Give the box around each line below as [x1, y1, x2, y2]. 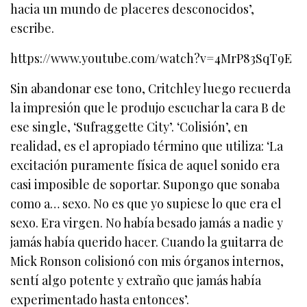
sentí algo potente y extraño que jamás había [10, 272, 262, 289]
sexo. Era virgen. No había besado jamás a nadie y [10, 214, 284, 232]
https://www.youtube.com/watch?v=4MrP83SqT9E [10, 50, 292, 67]
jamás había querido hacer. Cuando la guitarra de [10, 234, 284, 251]
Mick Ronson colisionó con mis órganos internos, [10, 253, 284, 270]
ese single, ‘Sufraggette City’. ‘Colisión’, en [10, 119, 249, 136]
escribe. [10, 20, 54, 37]
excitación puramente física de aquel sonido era [10, 157, 280, 174]
